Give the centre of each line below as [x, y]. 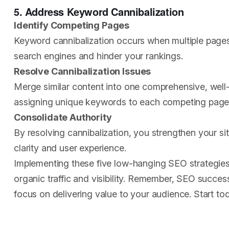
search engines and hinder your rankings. [98, 56]
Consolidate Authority [63, 117]
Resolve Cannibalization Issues [83, 71]
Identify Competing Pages [72, 25]
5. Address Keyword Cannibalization [99, 12]
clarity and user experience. [70, 148]
